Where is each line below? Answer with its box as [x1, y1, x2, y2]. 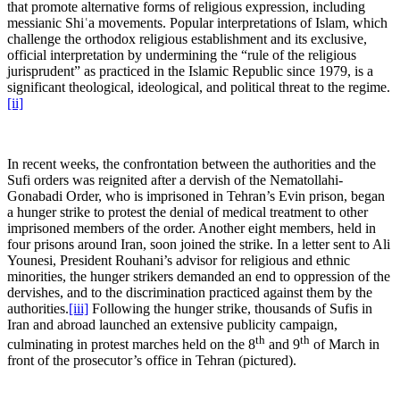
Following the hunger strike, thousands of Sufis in [88, 301, 372, 317]
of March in [310, 337, 379, 353]
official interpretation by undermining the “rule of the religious [7, 47, 356, 63]
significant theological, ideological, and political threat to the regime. [7, 79, 390, 96]
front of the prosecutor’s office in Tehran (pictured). [7, 353, 296, 369]
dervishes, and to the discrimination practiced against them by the [7, 285, 372, 301]
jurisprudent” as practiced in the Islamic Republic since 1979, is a [7, 63, 373, 79]
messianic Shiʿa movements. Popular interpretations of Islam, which [7, 15, 387, 31]
